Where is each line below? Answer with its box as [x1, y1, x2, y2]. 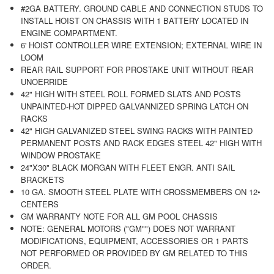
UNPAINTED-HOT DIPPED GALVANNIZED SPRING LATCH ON [20, 100, 248, 112]
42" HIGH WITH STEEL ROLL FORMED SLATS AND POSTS [20, 87, 241, 100]
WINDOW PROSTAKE [20, 149, 101, 161]
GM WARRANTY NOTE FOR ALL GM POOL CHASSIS [20, 210, 218, 222]
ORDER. [20, 259, 51, 271]
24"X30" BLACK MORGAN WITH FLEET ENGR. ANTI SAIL [20, 161, 235, 173]
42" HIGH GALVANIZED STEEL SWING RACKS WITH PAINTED [20, 124, 253, 136]
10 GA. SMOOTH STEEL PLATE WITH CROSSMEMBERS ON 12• [20, 185, 261, 198]
